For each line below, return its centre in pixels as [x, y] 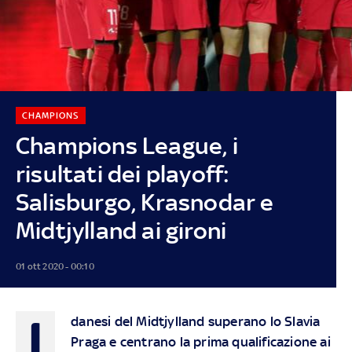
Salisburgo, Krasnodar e [145, 202]
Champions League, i [126, 145]
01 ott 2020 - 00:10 [55, 266]
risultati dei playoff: [123, 174]
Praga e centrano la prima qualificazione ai [201, 341]
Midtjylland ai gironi [121, 230]
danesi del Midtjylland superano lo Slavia [196, 321]
